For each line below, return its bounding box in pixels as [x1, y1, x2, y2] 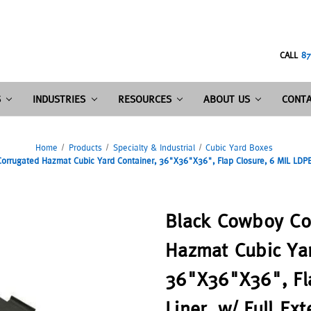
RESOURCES [117, 92, 171, 105]
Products [68, 142, 102, 153]
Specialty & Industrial [112, 142, 195, 153]
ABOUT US [203, 92, 251, 105]
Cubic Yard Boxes [205, 142, 274, 153]
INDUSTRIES [33, 92, 86, 105]
